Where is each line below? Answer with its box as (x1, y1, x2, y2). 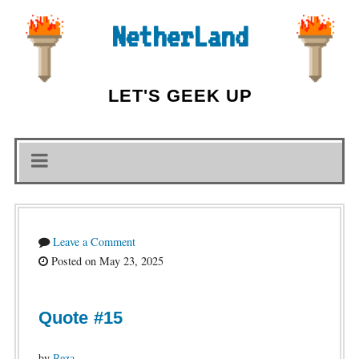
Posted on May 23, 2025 (47, 253, 163, 268)
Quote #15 (38, 308, 123, 328)
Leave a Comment (52, 234, 135, 249)
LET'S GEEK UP (107, 86, 252, 106)
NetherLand (111, 18, 248, 54)
